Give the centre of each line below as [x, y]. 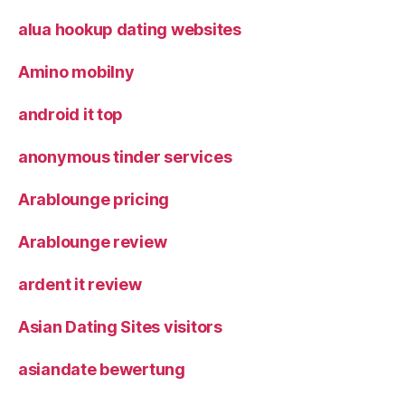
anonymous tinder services [125, 156]
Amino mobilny [76, 71]
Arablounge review [93, 241]
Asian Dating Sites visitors [120, 326]
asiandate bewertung [102, 369]
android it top [71, 114]
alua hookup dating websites [130, 29]
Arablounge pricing [94, 199]
